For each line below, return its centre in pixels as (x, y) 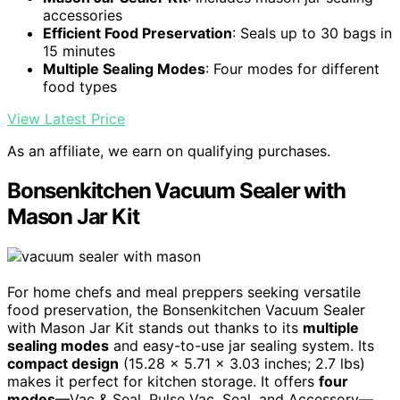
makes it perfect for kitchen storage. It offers (163, 381)
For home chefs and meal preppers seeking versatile (184, 292)
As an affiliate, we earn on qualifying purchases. (169, 150)
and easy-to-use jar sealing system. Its (242, 345)
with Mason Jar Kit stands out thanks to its (155, 327)
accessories (83, 15)
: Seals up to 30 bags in (312, 33)
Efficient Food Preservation (137, 33)
